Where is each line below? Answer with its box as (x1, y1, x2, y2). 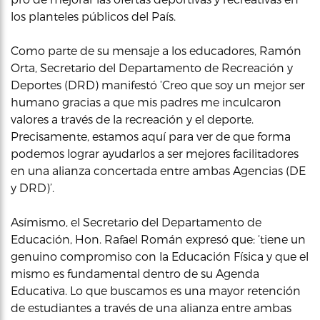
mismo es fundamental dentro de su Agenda (11, 266, 259, 280)
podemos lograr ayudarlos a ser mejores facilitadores (11, 146, 299, 160)
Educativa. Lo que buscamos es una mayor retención (11, 284, 301, 297)
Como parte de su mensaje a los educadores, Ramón (11, 44, 301, 57)
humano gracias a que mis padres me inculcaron (11, 95, 281, 109)
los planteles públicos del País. (11, 9, 176, 23)
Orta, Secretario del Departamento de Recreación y (11, 61, 293, 74)
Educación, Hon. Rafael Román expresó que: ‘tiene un (11, 232, 306, 246)
